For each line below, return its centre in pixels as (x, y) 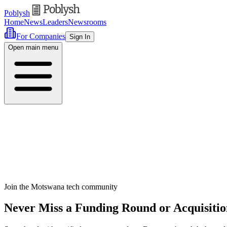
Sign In (80, 36)
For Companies (41, 36)
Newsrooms (87, 22)
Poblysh (17, 13)
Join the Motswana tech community (61, 186)
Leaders (55, 22)
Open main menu (33, 47)
